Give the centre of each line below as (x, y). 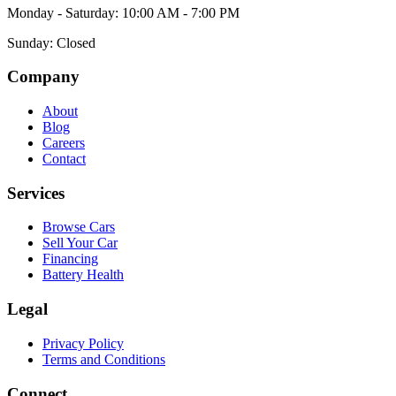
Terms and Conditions (104, 359)
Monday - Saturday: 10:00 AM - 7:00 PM (123, 12)
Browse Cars (79, 227)
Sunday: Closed (51, 42)
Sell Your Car (80, 243)
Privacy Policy (83, 343)
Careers (64, 142)
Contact (64, 158)
